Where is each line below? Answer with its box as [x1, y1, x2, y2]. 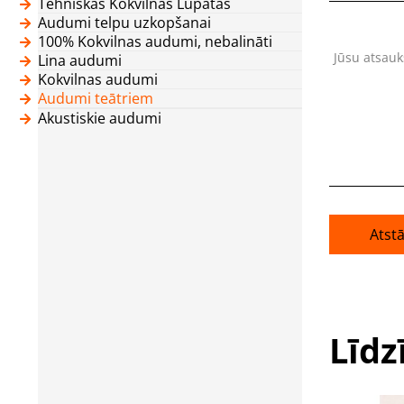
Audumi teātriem [38, 87, 153, 108]
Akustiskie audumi [38, 107, 161, 128]
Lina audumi [38, 50, 122, 70]
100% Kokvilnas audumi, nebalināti [38, 31, 272, 51]
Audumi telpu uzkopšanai [38, 12, 211, 32]
